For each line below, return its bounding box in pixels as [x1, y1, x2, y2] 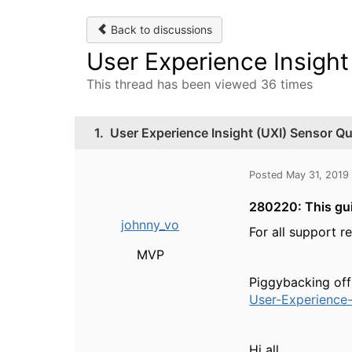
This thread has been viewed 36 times [86, 76, 313, 92]
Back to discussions [108, 23, 212, 36]
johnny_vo [121, 217, 180, 233]
